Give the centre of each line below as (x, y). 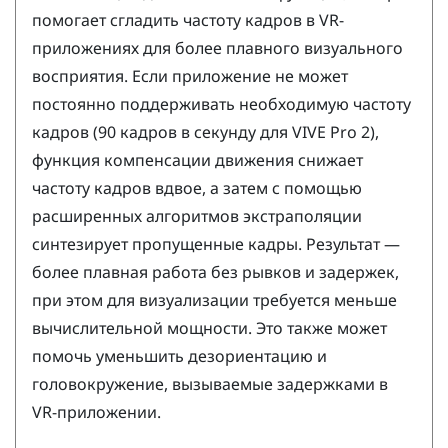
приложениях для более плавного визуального (217, 47)
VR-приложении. (96, 411)
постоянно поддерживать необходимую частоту (221, 103)
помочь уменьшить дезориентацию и (179, 355)
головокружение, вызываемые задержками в (210, 383)
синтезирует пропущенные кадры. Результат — (216, 243)
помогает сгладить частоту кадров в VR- (188, 19)
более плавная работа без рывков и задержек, (215, 271)
